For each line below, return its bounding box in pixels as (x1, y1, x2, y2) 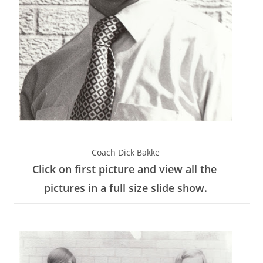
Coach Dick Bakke (92, 147, 160, 158)
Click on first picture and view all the (32, 162, 220, 176)
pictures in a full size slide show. (44, 181, 207, 195)
